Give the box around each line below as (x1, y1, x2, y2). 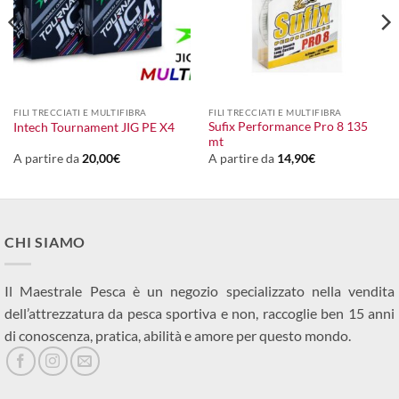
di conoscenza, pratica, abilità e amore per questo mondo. (4, 326, 351, 344)
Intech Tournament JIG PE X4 (12, 120, 175, 135)
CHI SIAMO (4, 233, 86, 251)
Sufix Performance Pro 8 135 (208, 119, 368, 134)
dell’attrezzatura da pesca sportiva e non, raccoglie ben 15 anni (4, 304, 395, 322)
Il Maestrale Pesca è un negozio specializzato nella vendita (4, 281, 395, 299)
